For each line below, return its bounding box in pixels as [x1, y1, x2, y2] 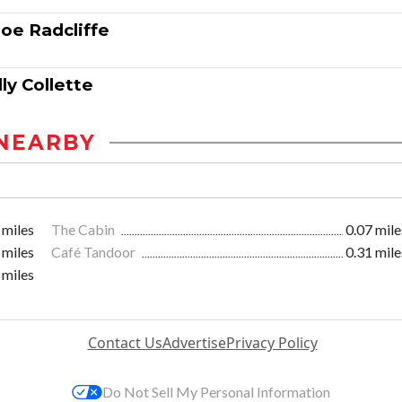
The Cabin [51, 221, 118, 239]
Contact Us [87, 333, 162, 354]
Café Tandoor [51, 243, 138, 261]
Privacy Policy [225, 333, 318, 354]
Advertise [162, 333, 226, 354]
